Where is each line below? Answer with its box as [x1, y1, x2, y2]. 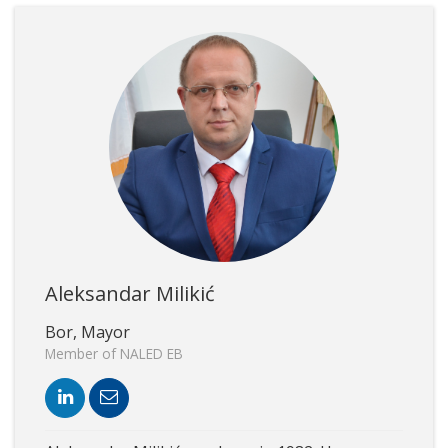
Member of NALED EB [45, 344, 183, 364]
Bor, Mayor [45, 321, 130, 344]
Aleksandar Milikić [45, 280, 215, 308]
